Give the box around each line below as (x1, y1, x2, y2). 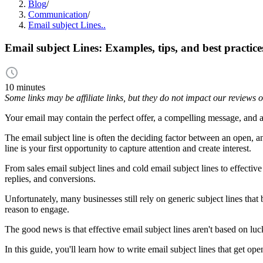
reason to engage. (5, 204, 69, 215)
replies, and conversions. (5, 174, 96, 184)
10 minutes (5, 82, 45, 93)
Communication (28, 9, 87, 19)
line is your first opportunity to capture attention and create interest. (5, 143, 251, 154)
